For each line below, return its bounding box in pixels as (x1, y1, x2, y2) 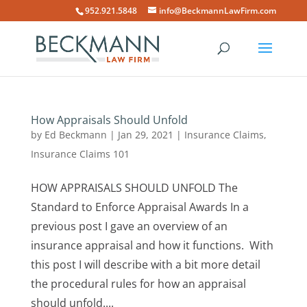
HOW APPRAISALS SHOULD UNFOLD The (30, 180, 238, 195)
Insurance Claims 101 (30, 147, 130, 160)
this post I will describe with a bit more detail (30, 257, 260, 272)
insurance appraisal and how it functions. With (30, 238, 273, 253)
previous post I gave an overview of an (30, 219, 228, 234)
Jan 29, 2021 (117, 128, 173, 141)
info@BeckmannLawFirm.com (159, 5, 277, 16)
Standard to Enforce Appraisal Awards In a (30, 199, 249, 214)
